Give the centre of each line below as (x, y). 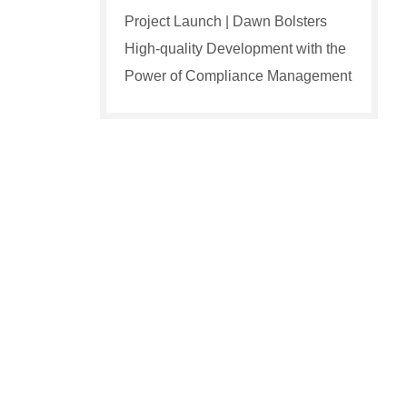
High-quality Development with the (235, 49)
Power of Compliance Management (238, 76)
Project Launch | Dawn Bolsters (226, 21)
